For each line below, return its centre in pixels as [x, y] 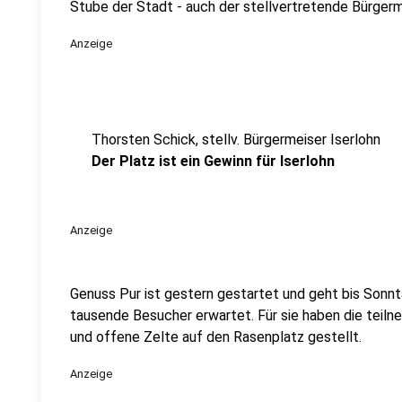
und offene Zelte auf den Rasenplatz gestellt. [216, 337]
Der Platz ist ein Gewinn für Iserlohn [213, 161]
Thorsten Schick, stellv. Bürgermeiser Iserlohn [236, 140]
